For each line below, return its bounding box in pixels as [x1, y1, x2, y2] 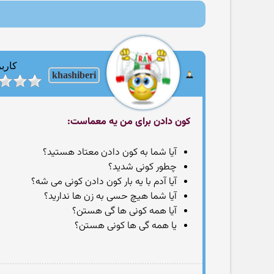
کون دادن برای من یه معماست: [67, 114, 190, 130]
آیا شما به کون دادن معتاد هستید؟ [43, 145, 177, 160]
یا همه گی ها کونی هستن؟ [75, 218, 177, 234]
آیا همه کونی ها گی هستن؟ [72, 204, 177, 219]
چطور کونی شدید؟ [108, 160, 177, 175]
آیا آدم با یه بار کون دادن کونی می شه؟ [31, 174, 177, 190]
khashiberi [52, 70, 96, 80]
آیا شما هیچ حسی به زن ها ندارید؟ [44, 189, 177, 204]
